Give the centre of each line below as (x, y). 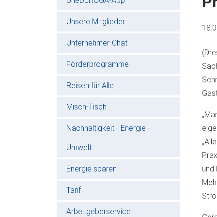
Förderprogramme (98, 64)
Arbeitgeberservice (99, 211)
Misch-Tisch (86, 107)
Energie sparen (92, 169)
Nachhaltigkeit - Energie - (108, 128)
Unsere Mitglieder (96, 21)
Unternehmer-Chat (97, 43)
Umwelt (79, 147)
